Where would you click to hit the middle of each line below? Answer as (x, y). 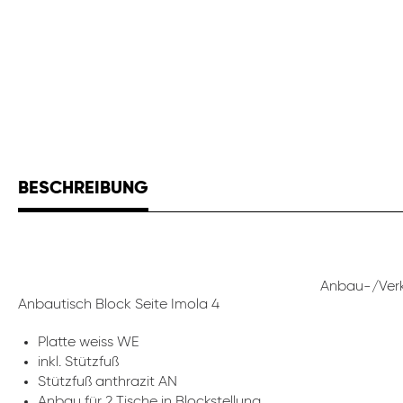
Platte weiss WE (89, 343)
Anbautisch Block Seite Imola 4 (119, 305)
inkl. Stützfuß (78, 363)
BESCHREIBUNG (83, 189)
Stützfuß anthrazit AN (107, 382)
